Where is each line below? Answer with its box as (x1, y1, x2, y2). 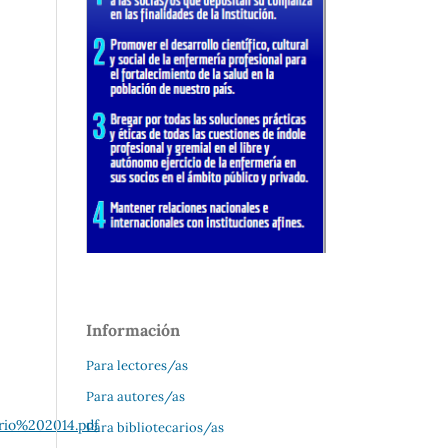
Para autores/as (86, 388, 185, 406)
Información (86, 320, 180, 341)
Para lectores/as (86, 357, 188, 375)
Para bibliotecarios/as (86, 419, 224, 437)
